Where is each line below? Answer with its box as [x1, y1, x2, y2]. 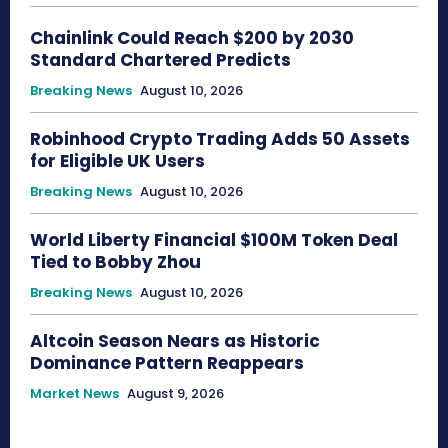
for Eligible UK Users [30, 149, 209, 174]
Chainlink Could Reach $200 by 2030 [30, 26, 354, 51]
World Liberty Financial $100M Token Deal [30, 228, 398, 253]
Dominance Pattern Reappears [30, 351, 304, 376]
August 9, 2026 [127, 384, 224, 404]
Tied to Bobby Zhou [30, 250, 205, 275]
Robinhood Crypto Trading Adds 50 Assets [30, 127, 410, 152]
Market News [30, 384, 119, 404]
